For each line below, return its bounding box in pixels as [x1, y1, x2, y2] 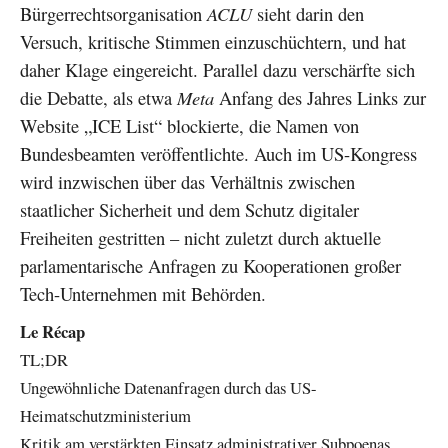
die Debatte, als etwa [20, 84, 177, 110]
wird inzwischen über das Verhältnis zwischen [20, 168, 355, 194]
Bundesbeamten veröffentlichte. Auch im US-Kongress [20, 140, 417, 166]
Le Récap [20, 318, 85, 344]
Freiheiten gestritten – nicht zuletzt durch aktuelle [20, 224, 381, 250]
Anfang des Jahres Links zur [214, 84, 426, 110]
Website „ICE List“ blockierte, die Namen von [20, 112, 359, 138]
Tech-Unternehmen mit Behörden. [20, 280, 266, 306]
